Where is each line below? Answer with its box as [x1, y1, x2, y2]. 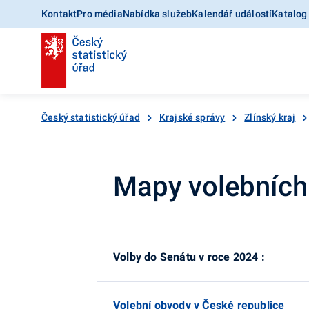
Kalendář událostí [192, 8, 272, 19]
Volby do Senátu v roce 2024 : [113, 250, 265, 263]
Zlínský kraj [244, 112, 296, 123]
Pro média [77, 8, 123, 19]
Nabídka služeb [122, 8, 192, 19]
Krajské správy [159, 112, 226, 123]
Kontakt [41, 8, 77, 19]
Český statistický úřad [41, 112, 140, 123]
